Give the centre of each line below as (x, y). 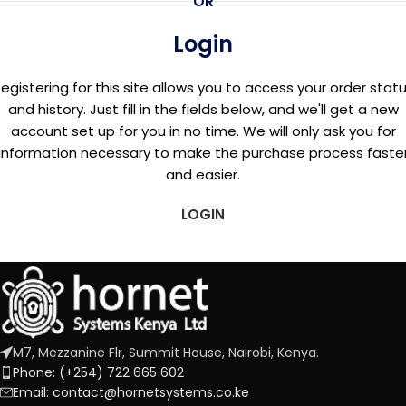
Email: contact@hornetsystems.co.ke (131, 392)
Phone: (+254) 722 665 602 (98, 372)
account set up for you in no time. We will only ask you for (203, 131)
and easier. (203, 174)
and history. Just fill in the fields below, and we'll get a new (203, 109)
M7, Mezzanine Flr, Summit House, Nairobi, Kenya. (166, 353)
